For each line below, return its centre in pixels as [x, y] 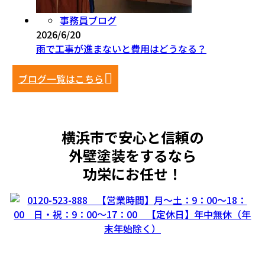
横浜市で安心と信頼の [132, 137]
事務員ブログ [88, 20]
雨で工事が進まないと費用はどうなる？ [121, 48]
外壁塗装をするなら [132, 156]
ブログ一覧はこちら [61, 78]
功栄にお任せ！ [132, 174]
